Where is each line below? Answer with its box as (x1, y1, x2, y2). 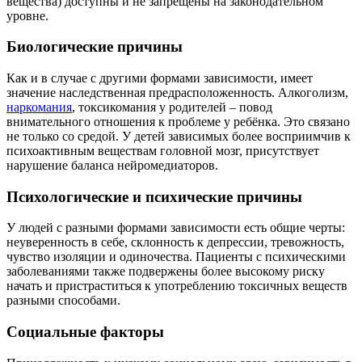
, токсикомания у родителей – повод (72, 99, 272, 114)
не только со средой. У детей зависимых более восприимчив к (6, 128, 351, 143)
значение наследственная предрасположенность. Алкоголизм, (6, 85, 348, 99)
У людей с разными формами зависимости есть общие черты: (6, 221, 345, 235)
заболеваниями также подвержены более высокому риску (6, 264, 325, 279)
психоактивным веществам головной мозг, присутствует (6, 143, 319, 158)
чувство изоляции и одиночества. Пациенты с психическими (6, 250, 346, 264)
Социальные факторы (6, 323, 164, 341)
